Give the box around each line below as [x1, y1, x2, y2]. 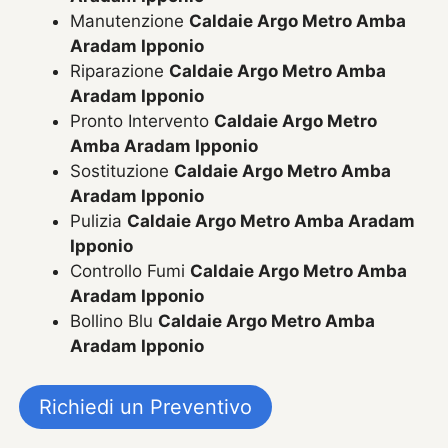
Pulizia [70, 211, 128, 232]
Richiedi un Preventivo [39, 394, 253, 419]
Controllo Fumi [70, 261, 191, 282]
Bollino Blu [70, 311, 159, 332]
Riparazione [70, 61, 170, 82]
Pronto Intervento [70, 111, 215, 132]
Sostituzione [70, 161, 175, 182]
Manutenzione [70, 11, 190, 32]
